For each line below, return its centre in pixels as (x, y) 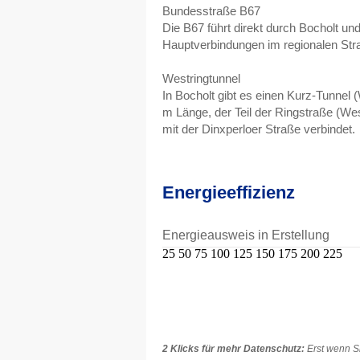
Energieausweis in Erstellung (246, 235)
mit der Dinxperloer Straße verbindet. (259, 129)
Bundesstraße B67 (211, 11)
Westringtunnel (201, 78)
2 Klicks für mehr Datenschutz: (233, 349)
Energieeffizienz (229, 192)
